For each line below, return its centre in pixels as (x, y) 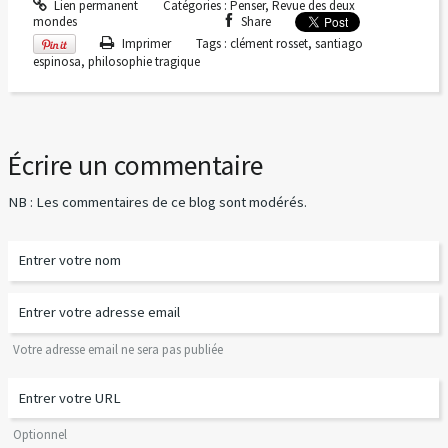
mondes (54, 22)
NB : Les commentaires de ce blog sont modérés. (158, 202)
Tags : (212, 43)
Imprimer (144, 43)
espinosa (56, 61)
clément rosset (268, 43)
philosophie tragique (143, 61)
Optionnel (40, 435)
